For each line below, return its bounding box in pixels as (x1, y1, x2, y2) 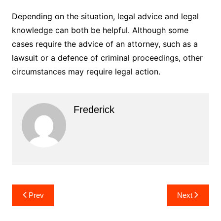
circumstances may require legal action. (11, 66, 160, 76)
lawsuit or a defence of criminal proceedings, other (11, 52, 203, 63)
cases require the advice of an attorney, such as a (11, 38, 198, 49)
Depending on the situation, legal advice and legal (11, 11, 199, 21)
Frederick (73, 104, 114, 115)
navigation (11, 199, 69, 214)
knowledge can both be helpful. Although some (11, 25, 188, 35)
